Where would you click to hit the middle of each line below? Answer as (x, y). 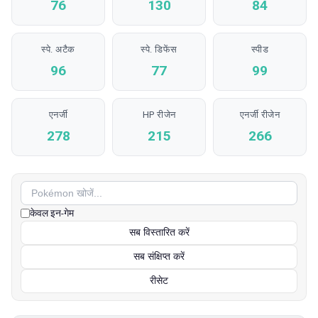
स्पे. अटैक (58, 49)
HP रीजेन (159, 115)
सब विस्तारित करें (159, 232)
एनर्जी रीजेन (260, 115)
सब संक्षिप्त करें (159, 257)
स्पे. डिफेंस (159, 49)
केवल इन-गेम (52, 213)
